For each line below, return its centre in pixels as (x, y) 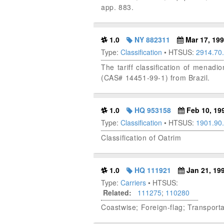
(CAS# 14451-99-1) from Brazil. (156, 78)
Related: (117, 193)
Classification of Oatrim (141, 138)
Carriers (133, 183)
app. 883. (117, 7)
